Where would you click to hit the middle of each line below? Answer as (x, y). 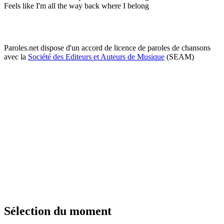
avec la (16, 56)
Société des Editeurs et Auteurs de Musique (96, 56)
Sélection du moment (58, 211)
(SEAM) (179, 56)
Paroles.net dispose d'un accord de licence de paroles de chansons (107, 47)
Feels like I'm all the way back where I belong (76, 5)
